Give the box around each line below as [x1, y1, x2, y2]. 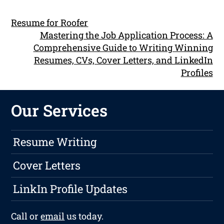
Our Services [11, 99, 108, 121]
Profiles [180, 66, 213, 78]
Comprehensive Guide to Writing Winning [33, 41, 213, 53]
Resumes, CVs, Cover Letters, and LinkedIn [33, 53, 213, 66]
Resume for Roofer [11, 16, 88, 28]
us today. [64, 210, 104, 222]
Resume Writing [13, 134, 97, 149]
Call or [11, 210, 41, 222]
